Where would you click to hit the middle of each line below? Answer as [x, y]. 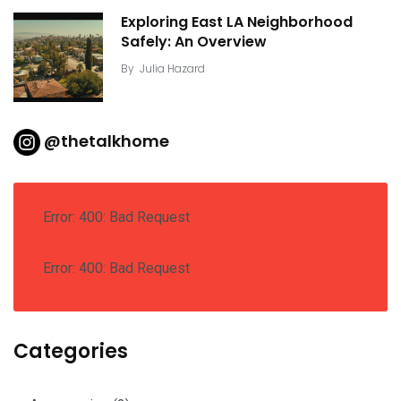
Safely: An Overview [194, 42]
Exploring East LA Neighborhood [237, 22]
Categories [71, 352]
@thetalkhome [107, 141]
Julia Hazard [172, 69]
